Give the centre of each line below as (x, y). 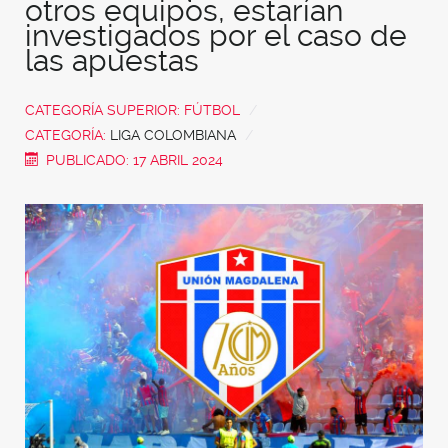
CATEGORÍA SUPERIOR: (104, 109)
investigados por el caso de (216, 35)
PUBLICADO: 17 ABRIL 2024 (135, 159)
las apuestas (112, 60)
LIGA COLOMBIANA (173, 134)
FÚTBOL (212, 109)
